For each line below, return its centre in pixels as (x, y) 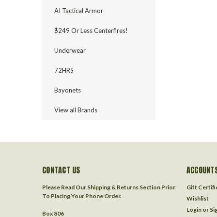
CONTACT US (61, 170)
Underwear (70, 50)
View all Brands (76, 110)
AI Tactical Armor (79, 11)
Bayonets (68, 90)
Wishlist (197, 198)
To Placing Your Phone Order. (82, 196)
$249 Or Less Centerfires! (91, 31)
